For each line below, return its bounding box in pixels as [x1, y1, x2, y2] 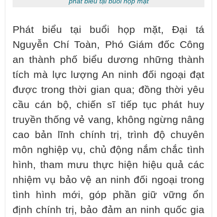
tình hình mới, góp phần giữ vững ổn [13, 189, 204, 201]
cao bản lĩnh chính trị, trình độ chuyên [13, 129, 204, 141]
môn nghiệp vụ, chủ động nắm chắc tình [13, 144, 204, 156]
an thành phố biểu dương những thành [13, 54, 204, 66]
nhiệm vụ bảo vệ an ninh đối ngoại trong [13, 174, 204, 186]
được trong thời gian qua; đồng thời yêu [13, 84, 204, 96]
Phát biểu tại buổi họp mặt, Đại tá [13, 24, 204, 36]
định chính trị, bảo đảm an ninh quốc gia [13, 204, 204, 216]
